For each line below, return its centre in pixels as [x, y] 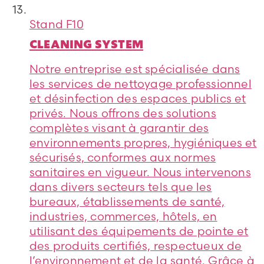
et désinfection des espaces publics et [138, 98]
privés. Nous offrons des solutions [123, 113]
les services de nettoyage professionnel [141, 83]
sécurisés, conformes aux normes [123, 157]
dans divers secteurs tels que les [121, 187]
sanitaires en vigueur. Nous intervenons [140, 172]
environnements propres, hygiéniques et [143, 142]
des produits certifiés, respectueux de [136, 245]
